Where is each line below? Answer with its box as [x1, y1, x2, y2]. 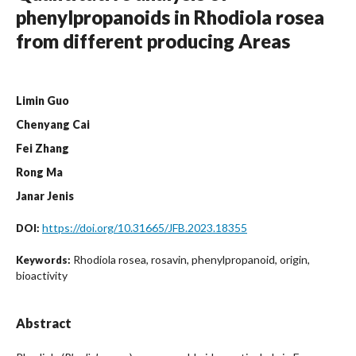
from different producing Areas [16, 29, 290, 53]
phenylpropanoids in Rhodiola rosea [16, 6, 324, 29]
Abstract [16, 315, 72, 331]
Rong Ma [16, 165, 63, 180]
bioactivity [16, 269, 68, 283]
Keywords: [16, 253, 73, 267]
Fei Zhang [16, 141, 69, 156]
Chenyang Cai [16, 118, 90, 132]
